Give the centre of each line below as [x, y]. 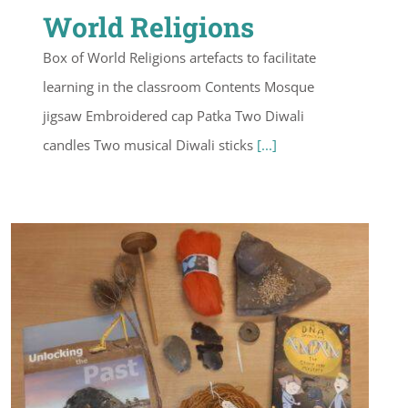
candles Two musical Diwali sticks [150, 145]
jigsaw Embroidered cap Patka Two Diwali [173, 116]
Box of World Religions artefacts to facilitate [179, 58]
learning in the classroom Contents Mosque [178, 87]
